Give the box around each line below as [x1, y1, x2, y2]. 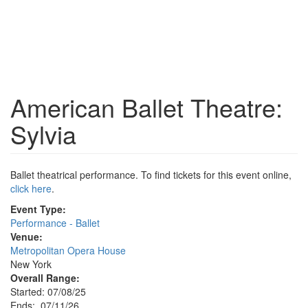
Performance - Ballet [10, 216, 100, 230]
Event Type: [10, 202, 66, 216]
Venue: [10, 230, 43, 243]
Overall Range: [10, 271, 80, 285]
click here [10, 181, 52, 195]
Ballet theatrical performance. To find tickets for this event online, [10, 168, 291, 181]
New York [10, 257, 52, 271]
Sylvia [10, 116, 76, 151]
